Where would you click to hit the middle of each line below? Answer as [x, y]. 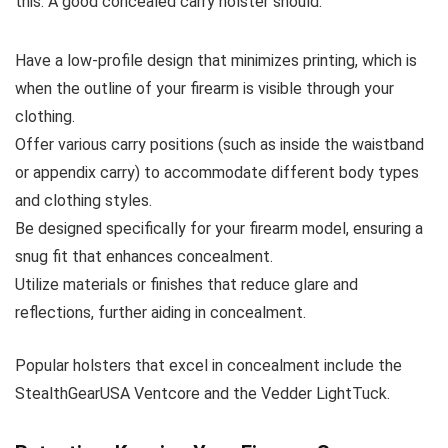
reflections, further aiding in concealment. [160, 312]
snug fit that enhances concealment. [144, 256]
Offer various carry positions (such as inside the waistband [219, 144]
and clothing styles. [83, 200]
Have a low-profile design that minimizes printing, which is [216, 60]
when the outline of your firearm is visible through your [204, 88]
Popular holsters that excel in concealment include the [208, 365]
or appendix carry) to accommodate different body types [217, 172]
